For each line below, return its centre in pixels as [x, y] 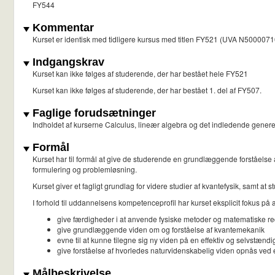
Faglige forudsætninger [93, 113]
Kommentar [62, 28]
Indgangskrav [67, 62]
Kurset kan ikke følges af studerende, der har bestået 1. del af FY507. [148, 90]
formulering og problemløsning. [85, 169]
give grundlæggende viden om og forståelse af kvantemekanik [161, 230]
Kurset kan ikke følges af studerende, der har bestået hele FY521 [140, 74]
